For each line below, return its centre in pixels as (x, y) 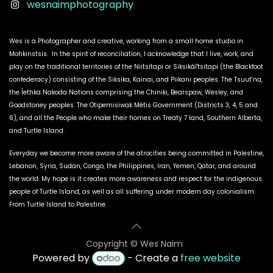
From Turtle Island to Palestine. (58, 205)
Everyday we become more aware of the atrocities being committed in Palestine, (136, 154)
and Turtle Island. (38, 131)
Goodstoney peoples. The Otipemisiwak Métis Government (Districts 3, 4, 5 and (133, 105)
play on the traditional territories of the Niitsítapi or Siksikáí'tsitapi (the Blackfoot (136, 67)
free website (211, 258)
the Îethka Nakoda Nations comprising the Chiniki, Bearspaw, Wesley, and (126, 93)
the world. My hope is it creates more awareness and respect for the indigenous (136, 179)
